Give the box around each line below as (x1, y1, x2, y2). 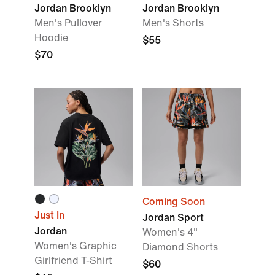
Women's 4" (142, 227, 198, 238)
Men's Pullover (34, 18, 102, 28)
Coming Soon (142, 196, 205, 207)
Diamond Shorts (142, 242, 218, 252)
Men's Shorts (142, 18, 204, 28)
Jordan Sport (142, 212, 204, 223)
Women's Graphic (34, 241, 117, 251)
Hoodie (34, 33, 68, 43)
